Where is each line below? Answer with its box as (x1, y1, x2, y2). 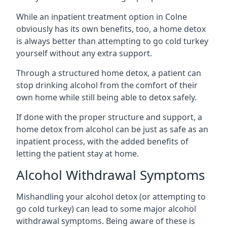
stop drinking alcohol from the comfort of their (16, 79, 198, 91)
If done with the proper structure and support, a (16, 111, 202, 123)
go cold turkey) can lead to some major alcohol (16, 203, 196, 214)
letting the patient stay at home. (16, 147, 139, 159)
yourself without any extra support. (16, 47, 152, 59)
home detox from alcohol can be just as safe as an (16, 123, 208, 135)
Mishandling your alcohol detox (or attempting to (16, 191, 206, 202)
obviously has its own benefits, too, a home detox (16, 23, 206, 34)
